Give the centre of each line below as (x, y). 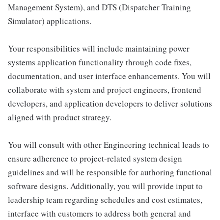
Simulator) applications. (50, 21)
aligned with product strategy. (60, 117)
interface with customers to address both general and (99, 213)
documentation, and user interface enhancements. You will (109, 76)
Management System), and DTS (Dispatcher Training (99, 7)
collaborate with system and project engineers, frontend (105, 90)
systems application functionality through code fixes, (100, 62)
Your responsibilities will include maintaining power (99, 48)
